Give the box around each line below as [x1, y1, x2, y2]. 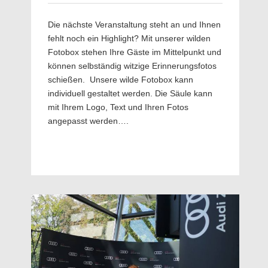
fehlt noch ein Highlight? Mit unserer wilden [48, 33, 211, 43]
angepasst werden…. [48, 115, 129, 126]
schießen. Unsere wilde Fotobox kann [48, 74, 193, 84]
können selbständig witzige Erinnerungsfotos [48, 60, 217, 71]
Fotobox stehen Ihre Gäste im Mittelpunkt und [48, 47, 221, 57]
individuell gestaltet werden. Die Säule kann [48, 88, 212, 98]
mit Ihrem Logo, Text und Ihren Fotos [48, 102, 188, 112]
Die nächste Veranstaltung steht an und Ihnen [48, 19, 221, 29]
